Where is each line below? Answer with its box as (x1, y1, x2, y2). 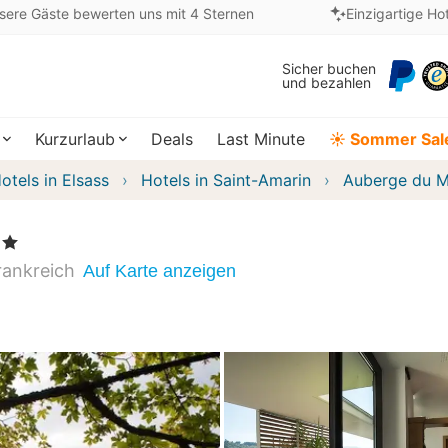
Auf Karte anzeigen (83, 260, 236, 281)
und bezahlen (282, 74, 371, 91)
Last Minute (217, 129, 305, 149)
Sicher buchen (282, 60, 376, 77)
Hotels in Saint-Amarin (141, 170, 311, 190)
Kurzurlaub (35, 129, 115, 149)
